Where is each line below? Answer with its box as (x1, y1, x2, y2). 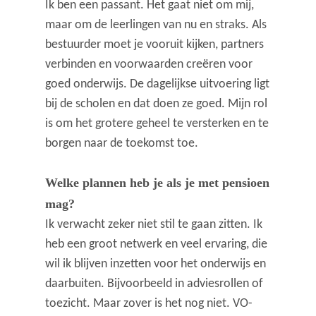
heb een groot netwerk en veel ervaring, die (45, 238, 268, 252)
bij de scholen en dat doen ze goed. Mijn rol (45, 97, 268, 111)
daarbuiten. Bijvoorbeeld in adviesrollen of (45, 277, 264, 291)
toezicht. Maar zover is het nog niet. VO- (45, 297, 253, 311)
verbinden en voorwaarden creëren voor (45, 58, 253, 72)
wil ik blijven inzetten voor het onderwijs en (45, 257, 267, 272)
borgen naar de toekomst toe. (45, 137, 199, 151)
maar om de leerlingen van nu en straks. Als (45, 18, 267, 32)
